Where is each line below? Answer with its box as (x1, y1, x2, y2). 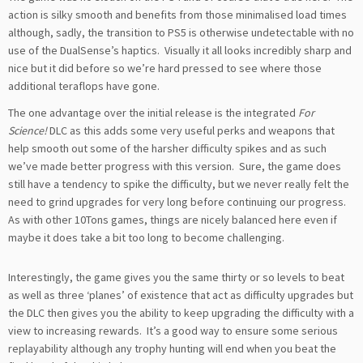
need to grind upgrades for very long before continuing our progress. (8, 194, 348, 209)
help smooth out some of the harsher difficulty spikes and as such (8, 140, 327, 156)
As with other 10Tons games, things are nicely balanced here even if (8, 211, 337, 227)
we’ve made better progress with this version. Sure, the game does (8, 158, 341, 173)
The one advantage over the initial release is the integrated (8, 105, 298, 120)
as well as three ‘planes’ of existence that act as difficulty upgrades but (8, 288, 353, 303)
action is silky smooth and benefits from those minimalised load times (8, 6, 347, 22)
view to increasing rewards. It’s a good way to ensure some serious (8, 323, 338, 339)
